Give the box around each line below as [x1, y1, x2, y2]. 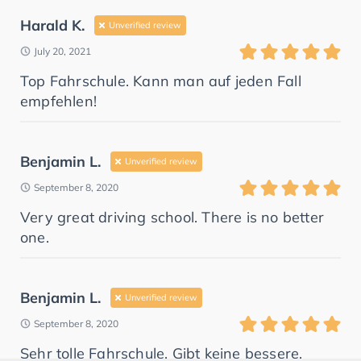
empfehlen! [20, 91, 97, 110]
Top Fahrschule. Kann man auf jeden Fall [20, 71, 301, 90]
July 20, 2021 [34, 44, 91, 57]
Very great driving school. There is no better [20, 207, 325, 226]
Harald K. [20, 15, 85, 35]
